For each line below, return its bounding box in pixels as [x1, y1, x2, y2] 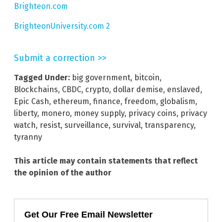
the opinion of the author [14, 167, 111, 177]
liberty [14, 108, 37, 118]
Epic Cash [14, 96, 49, 106]
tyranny [14, 132, 42, 142]
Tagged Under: [14, 72, 70, 82]
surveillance [64, 120, 109, 130]
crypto [85, 84, 109, 94]
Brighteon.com [14, 1, 68, 11]
